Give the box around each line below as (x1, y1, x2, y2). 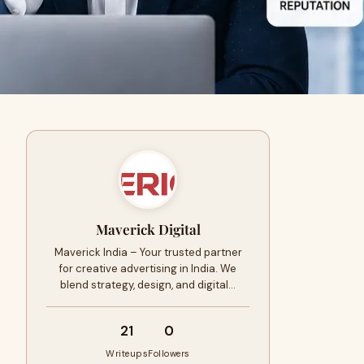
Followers (148, 348, 190, 359)
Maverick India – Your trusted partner (54, 245, 242, 259)
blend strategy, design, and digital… (60, 278, 236, 292)
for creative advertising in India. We (59, 262, 236, 275)
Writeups (106, 348, 149, 359)
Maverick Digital (95, 220, 201, 238)
